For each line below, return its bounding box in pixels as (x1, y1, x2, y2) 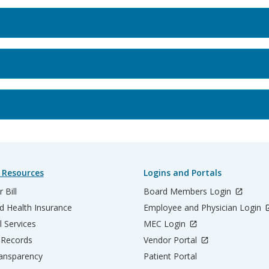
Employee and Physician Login (144, 201, 264, 213)
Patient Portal (144, 250, 197, 262)
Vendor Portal (144, 234, 199, 246)
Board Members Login (144, 185, 234, 197)
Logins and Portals (144, 166, 222, 178)
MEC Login (144, 217, 188, 229)
